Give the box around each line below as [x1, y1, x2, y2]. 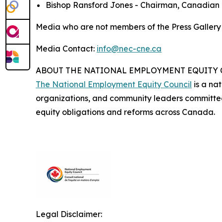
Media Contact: [36, 43, 97, 54]
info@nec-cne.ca [97, 43, 162, 54]
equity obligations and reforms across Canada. [36, 107, 215, 117]
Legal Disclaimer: [36, 209, 102, 219]
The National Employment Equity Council [36, 79, 192, 89]
